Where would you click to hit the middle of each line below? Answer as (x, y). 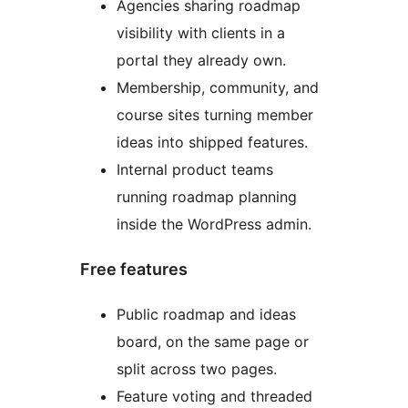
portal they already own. (201, 60)
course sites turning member (215, 114)
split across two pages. (197, 368)
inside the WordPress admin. (214, 224)
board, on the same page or (213, 341)
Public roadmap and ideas (206, 314)
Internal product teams (195, 169)
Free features (134, 269)
